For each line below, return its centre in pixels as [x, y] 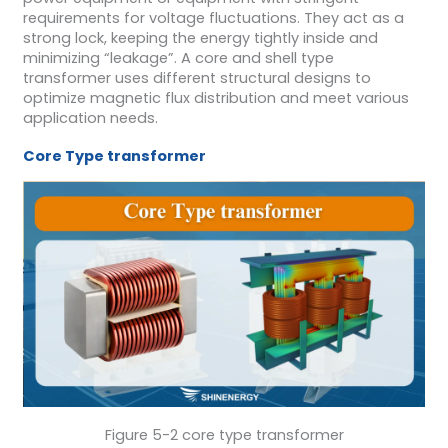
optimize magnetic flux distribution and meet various [215, 98]
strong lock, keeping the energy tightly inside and [200, 38]
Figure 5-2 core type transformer [224, 434]
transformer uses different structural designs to [196, 78]
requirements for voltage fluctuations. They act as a [213, 18]
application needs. [90, 118]
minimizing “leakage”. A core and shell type [178, 58]
